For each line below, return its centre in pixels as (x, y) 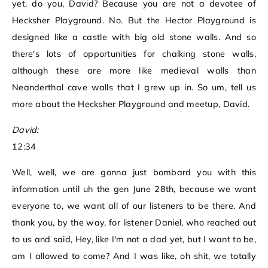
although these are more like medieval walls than (134, 71)
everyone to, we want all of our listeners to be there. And (134, 206)
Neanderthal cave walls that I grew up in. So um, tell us (134, 88)
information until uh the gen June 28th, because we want (134, 189)
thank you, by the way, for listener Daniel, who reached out (134, 223)
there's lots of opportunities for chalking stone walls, (134, 54)
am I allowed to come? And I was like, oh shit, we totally (134, 256)
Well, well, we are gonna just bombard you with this (134, 173)
